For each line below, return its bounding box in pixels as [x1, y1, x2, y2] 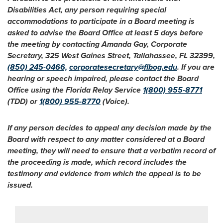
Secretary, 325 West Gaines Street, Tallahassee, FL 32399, [7, 51, 215, 60]
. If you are [177, 63, 215, 72]
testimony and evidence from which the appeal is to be [7, 169, 201, 178]
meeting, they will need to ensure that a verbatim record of [7, 146, 216, 155]
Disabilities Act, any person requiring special [7, 5, 166, 14]
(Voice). [101, 97, 129, 106]
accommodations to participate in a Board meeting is [7, 17, 195, 26]
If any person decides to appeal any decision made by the [7, 123, 212, 132]
